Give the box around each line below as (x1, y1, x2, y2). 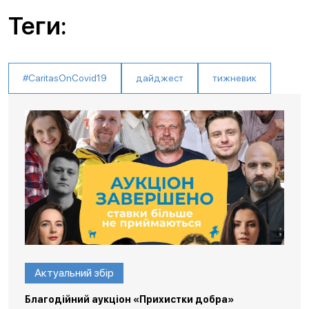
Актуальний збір (34, 266, 114, 279)
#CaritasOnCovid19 (23, 72, 107, 83)
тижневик (212, 72, 257, 83)
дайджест (136, 72, 183, 83)
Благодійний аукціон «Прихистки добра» (25, 294, 234, 305)
